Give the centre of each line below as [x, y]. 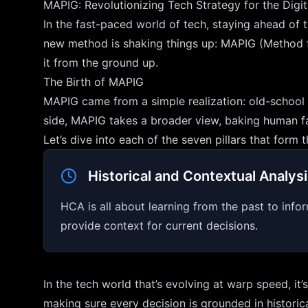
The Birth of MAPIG [93, 82]
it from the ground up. [101, 63]
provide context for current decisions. [159, 225]
